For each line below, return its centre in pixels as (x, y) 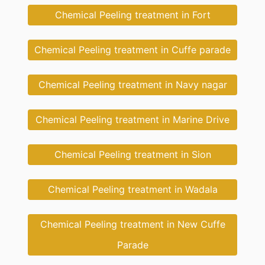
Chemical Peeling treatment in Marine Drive (132, 120)
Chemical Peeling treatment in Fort (132, 15)
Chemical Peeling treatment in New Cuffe (132, 224)
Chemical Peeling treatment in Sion (132, 155)
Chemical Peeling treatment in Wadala (132, 190)
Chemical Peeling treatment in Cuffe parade (132, 50)
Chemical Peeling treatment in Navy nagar (132, 85)
